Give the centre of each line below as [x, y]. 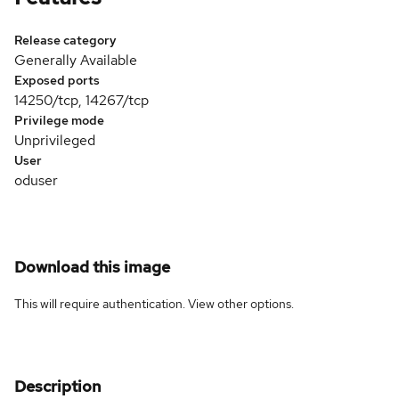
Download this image [92, 266]
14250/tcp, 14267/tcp [81, 100]
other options [254, 303]
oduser [36, 180]
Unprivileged [55, 140]
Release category [65, 40]
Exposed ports [57, 80]
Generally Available [76, 60]
